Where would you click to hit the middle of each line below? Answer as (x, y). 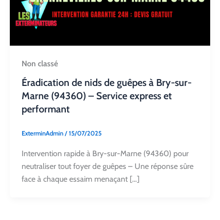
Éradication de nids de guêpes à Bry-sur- (107, 83)
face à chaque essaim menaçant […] (81, 179)
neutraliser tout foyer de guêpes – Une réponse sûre (108, 166)
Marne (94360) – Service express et (97, 96)
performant (46, 109)
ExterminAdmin (43, 133)
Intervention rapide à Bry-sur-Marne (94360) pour (105, 153)
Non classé (40, 63)
